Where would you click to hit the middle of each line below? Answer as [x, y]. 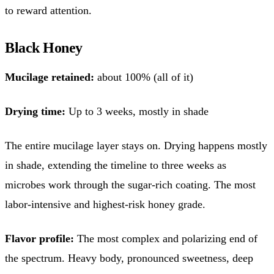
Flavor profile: [39, 238]
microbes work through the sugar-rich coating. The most [130, 184]
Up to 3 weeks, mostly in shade [137, 111]
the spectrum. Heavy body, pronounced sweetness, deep [129, 258]
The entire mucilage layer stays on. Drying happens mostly [136, 145]
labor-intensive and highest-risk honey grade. [105, 204]
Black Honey [44, 47]
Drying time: [35, 111]
